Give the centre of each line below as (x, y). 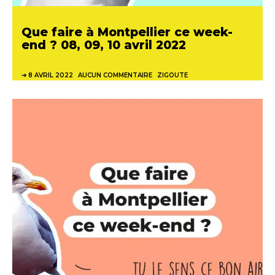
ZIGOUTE (172, 75)
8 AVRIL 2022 (51, 75)
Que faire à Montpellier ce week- (127, 32)
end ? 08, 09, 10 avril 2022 (104, 45)
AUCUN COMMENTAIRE (115, 75)
